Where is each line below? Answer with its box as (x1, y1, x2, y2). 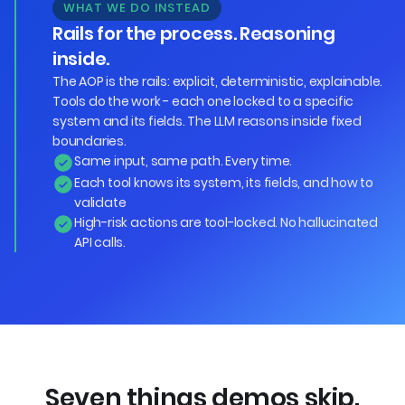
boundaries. (52, 131, 127, 150)
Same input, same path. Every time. (74, 151, 293, 170)
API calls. (74, 232, 126, 251)
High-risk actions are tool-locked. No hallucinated (74, 212, 378, 231)
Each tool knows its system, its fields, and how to (74, 173, 373, 192)
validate (74, 193, 127, 212)
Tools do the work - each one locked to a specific (52, 91, 354, 110)
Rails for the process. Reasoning (52, 20, 335, 46)
